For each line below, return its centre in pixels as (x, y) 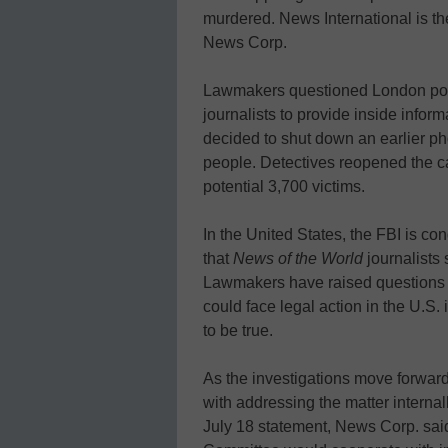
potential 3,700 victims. (284, 186)
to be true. (238, 330)
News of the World (298, 258)
